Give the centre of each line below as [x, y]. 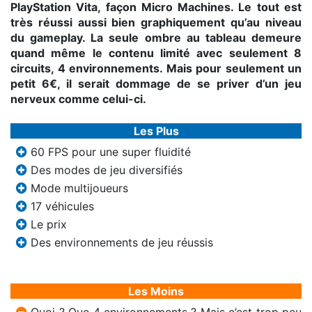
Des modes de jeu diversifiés [105, 170]
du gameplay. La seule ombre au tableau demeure [156, 38]
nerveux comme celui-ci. [78, 99]
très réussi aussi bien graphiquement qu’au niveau [156, 23]
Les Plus [156, 131]
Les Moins [156, 291]
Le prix [47, 225]
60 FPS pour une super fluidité [109, 152]
